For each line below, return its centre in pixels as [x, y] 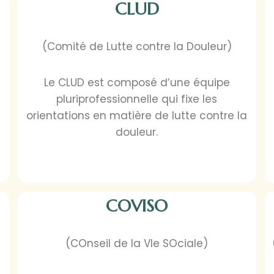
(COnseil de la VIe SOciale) [137, 244]
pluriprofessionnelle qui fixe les [137, 99]
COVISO [137, 206]
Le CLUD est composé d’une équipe [137, 83]
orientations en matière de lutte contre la [137, 116]
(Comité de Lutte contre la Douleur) [137, 47]
